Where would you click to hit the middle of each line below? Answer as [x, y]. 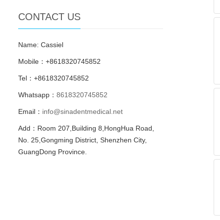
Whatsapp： [37, 95]
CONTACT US [49, 17]
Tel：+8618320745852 [54, 78]
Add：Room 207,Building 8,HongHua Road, [86, 128]
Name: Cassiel [41, 45]
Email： [30, 111]
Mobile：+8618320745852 [59, 61]
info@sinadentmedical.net [82, 111]
